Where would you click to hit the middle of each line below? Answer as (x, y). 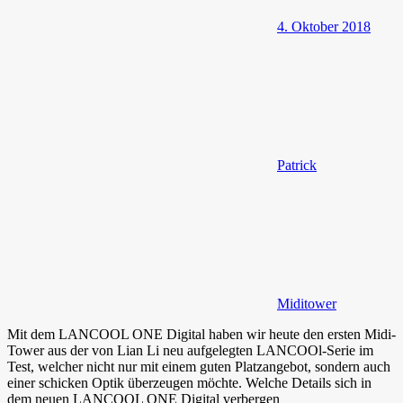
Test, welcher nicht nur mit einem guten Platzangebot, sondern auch (199, 366)
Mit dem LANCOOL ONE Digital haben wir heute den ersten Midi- (201, 334)
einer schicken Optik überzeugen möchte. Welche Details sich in (189, 382)
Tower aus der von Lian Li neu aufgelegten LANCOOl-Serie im (190, 350)
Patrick (297, 165)
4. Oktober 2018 (324, 26)
